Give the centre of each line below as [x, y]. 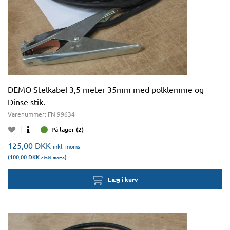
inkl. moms [66, 146]
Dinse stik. [26, 102]
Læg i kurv [123, 179]
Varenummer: [28, 114]
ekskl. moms [53, 157]
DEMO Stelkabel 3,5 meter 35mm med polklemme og [106, 89]
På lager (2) [68, 130]
